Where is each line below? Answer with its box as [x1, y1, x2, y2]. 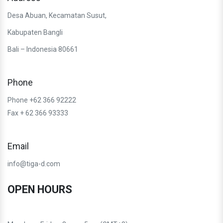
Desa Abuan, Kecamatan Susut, [7, 11, 107, 19]
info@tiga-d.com [7, 159, 60, 168]
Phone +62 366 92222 [7, 96, 76, 104]
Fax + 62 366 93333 [7, 109, 70, 117]
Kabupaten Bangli [7, 28, 63, 36]
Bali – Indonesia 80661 [7, 45, 78, 53]
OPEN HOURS [7, 183, 72, 196]
